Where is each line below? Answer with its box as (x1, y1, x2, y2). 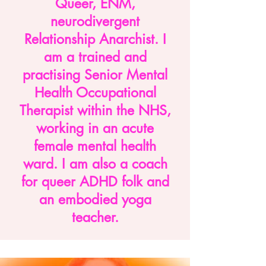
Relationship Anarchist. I (24, 30, 166, 48)
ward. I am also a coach (23, 155, 167, 173)
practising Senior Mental (23, 66, 167, 84)
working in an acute (36, 119, 154, 137)
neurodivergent (50, 12, 140, 30)
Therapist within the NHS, (19, 102, 171, 119)
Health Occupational (34, 84, 156, 102)
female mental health (34, 137, 156, 155)
